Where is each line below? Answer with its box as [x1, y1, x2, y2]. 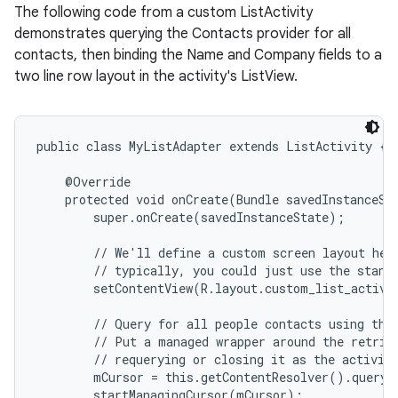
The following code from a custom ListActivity [14, 4, 313, 21]
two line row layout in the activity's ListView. [14, 68, 298, 85]
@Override [36, 173, 131, 190]
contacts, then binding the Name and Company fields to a [14, 46, 382, 64]
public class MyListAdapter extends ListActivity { [36, 138, 386, 155]
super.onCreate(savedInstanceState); [36, 209, 345, 226]
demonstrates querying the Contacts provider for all [14, 25, 351, 43]
